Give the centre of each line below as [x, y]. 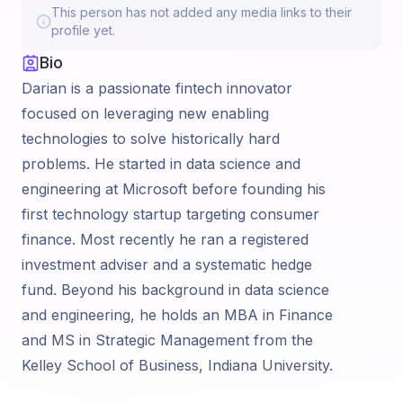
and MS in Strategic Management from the [167, 340]
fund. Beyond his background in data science [175, 290]
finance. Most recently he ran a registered [165, 239]
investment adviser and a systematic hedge [167, 264]
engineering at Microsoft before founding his [174, 189]
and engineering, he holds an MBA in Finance [177, 315]
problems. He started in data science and [161, 164]
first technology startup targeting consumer [170, 214]
